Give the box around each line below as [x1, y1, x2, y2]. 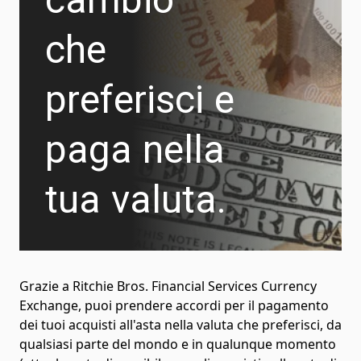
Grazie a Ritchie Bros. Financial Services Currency [19, 276, 317, 295]
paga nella [45, 126, 226, 172]
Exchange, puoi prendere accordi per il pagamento [19, 296, 329, 314]
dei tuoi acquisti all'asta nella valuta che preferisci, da [19, 315, 342, 334]
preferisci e [45, 76, 234, 122]
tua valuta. [45, 176, 227, 222]
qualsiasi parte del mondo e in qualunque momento [19, 334, 336, 353]
